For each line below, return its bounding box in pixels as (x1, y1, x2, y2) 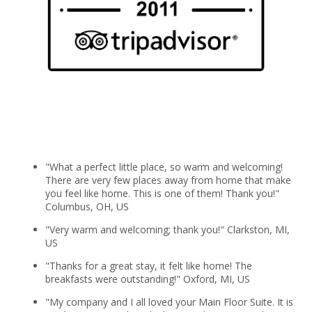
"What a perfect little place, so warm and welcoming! (45, 159, 283, 173)
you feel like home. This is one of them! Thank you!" (45, 186, 279, 200)
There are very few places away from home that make (45, 173, 291, 187)
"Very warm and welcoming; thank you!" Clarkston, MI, (45, 222, 290, 236)
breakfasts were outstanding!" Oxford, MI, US (45, 272, 250, 286)
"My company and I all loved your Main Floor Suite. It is (45, 295, 293, 309)
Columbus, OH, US (45, 199, 129, 213)
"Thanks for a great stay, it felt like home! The (45, 258, 252, 272)
